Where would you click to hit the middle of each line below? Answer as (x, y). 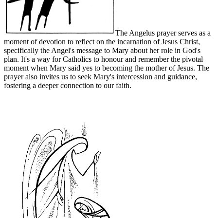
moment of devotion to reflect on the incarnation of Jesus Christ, (102, 41)
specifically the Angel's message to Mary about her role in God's (102, 50)
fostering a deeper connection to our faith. (68, 85)
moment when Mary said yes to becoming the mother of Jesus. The (107, 68)
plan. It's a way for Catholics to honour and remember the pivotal (103, 59)
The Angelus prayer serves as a (163, 33)
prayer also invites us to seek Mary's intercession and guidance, (100, 76)
